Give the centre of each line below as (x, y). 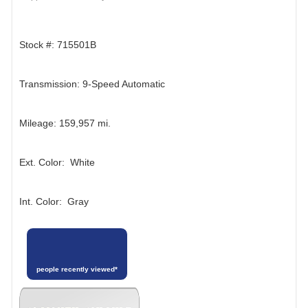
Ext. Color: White (57, 162)
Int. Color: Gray (54, 201)
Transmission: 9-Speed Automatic (92, 84)
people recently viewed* (77, 269)
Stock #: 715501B (58, 45)
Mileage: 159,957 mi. (65, 123)
